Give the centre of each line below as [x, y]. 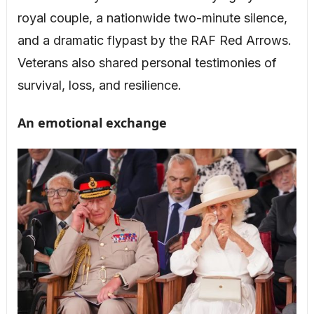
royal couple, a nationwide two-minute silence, [152, 18]
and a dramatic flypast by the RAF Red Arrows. [154, 41]
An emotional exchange [92, 123]
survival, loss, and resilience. [99, 86]
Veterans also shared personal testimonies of [147, 63]
